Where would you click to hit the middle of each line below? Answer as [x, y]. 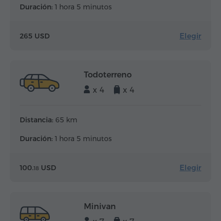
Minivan [100, 207]
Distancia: [37, 120]
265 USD [35, 36]
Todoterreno [108, 75]
